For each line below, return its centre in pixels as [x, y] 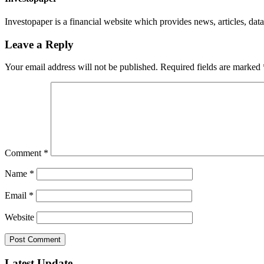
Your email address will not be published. [81, 67]
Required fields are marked [212, 67]
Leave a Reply [39, 44]
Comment [24, 153]
